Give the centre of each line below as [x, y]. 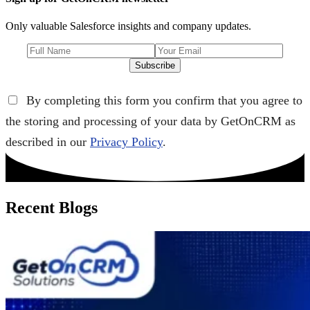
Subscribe [155, 65]
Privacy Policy [126, 142]
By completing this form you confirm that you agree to [163, 100]
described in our [48, 142]
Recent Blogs [52, 207]
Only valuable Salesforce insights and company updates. [128, 26]
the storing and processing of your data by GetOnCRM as [151, 121]
